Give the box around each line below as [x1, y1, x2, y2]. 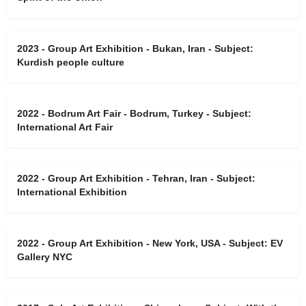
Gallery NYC [17, 251, 72, 262]
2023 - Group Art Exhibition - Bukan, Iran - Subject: [17, 43, 253, 54]
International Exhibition [17, 186, 127, 197]
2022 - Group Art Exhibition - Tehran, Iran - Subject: [17, 173, 255, 184]
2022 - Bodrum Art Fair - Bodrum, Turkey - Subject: [17, 108, 251, 119]
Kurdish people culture [17, 57, 124, 68]
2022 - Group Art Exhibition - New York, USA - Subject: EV [17, 238, 283, 249]
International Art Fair [17, 122, 113, 133]
